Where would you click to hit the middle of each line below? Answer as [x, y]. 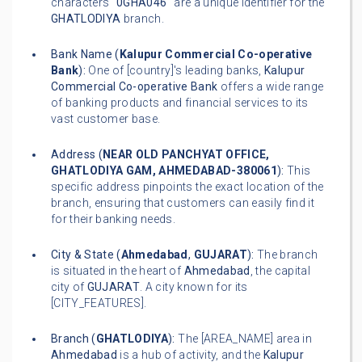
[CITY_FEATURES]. [99, 303]
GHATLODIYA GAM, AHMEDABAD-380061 [164, 171]
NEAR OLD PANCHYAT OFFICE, [186, 155]
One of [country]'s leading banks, [175, 71]
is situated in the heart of [118, 271]
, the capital [280, 271]
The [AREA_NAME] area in [243, 339]
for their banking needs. [114, 219]
